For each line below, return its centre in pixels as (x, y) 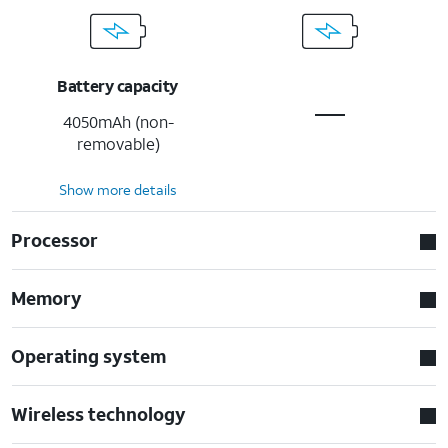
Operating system (89, 355)
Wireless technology (99, 413)
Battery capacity (117, 85)
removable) (118, 143)
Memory (47, 297)
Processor (55, 239)
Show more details (118, 189)
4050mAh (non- (118, 121)
